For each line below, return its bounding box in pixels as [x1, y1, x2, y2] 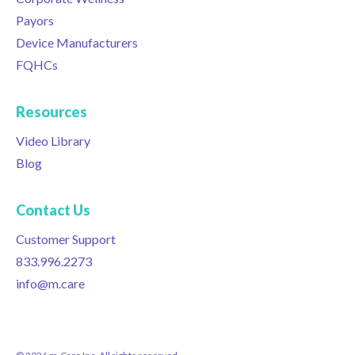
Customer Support [16, 231, 116, 246]
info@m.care [16, 276, 85, 291]
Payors [16, 13, 54, 28]
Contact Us [16, 201, 90, 219]
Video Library [16, 133, 90, 148]
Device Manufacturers [16, 35, 138, 50]
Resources [16, 103, 87, 120]
